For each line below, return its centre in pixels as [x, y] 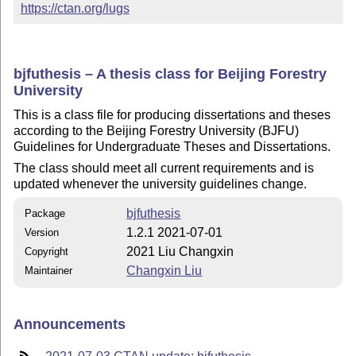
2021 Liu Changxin [180, 252]
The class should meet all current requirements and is [164, 168]
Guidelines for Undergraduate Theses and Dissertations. [172, 147]
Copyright [47, 252]
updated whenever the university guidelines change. [161, 184]
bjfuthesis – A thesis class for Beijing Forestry [170, 74]
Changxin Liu [164, 271]
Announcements [70, 324]
